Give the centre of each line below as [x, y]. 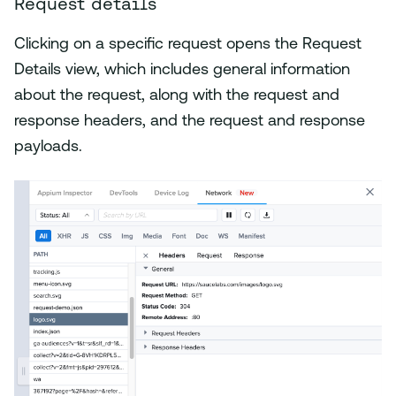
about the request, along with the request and [177, 96]
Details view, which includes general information [182, 71]
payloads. [48, 148]
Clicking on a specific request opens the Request [188, 45]
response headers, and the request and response [190, 122]
